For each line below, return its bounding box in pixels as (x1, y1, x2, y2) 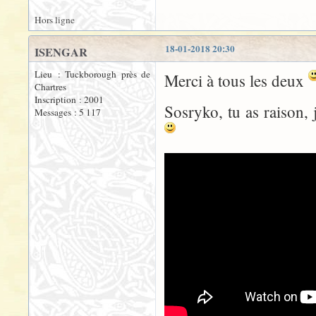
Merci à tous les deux (164, 70, 308, 91)
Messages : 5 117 (35, 106, 101, 119)
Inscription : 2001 (35, 93, 104, 106)
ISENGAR (35, 44, 87, 61)
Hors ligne (35, 13, 75, 26)
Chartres (35, 80, 66, 93)
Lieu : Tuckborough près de (35, 68, 150, 80)
